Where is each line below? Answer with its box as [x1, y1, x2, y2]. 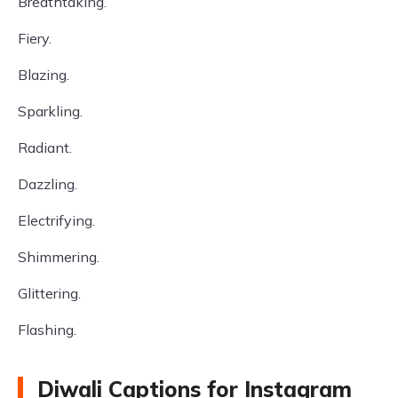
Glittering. [18, 284, 81, 302]
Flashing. [18, 321, 76, 338]
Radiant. [18, 139, 72, 156]
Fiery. [18, 29, 52, 47]
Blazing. [18, 66, 69, 84]
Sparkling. [18, 102, 83, 120]
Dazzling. [18, 175, 77, 193]
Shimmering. [18, 248, 99, 266]
